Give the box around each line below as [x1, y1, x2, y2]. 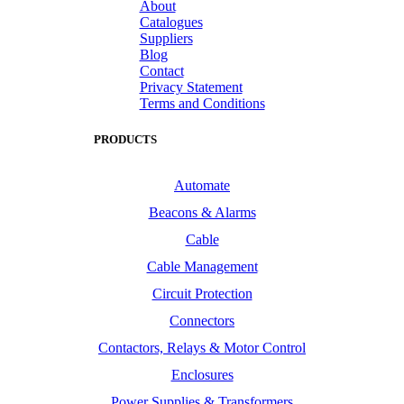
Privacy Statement [139, 79, 243, 96]
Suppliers [139, 31, 193, 47]
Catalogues [139, 14, 203, 31]
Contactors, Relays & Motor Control [98, 339, 306, 355]
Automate [174, 177, 230, 193]
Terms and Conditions [139, 96, 265, 112]
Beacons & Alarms [148, 204, 256, 220]
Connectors [170, 312, 234, 328]
